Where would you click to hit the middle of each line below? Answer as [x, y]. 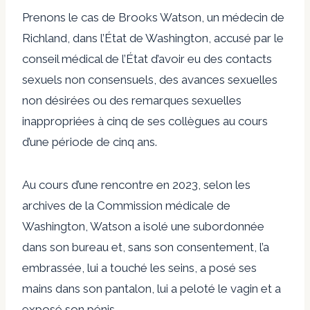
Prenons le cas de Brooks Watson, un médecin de [153, 17]
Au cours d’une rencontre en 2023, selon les [136, 184]
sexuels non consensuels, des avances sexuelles [150, 79]
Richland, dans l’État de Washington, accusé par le [153, 38]
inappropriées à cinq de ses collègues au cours [145, 121]
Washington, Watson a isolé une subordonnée [143, 226]
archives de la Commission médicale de [126, 205]
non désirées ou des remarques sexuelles [132, 100]
